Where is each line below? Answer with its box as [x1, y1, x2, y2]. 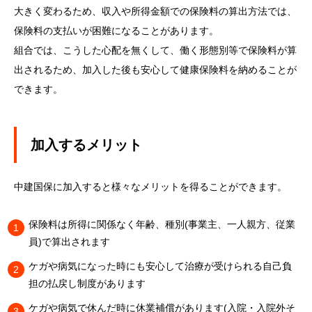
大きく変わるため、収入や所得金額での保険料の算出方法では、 [14, 6, 297, 17]
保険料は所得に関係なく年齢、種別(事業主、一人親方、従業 [29, 219, 295, 230]
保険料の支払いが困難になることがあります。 [14, 25, 219, 36]
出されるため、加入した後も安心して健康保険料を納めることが [14, 64, 297, 75]
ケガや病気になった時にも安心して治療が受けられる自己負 [29, 260, 292, 272]
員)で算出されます [29, 236, 110, 247]
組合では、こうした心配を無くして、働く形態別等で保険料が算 [14, 45, 297, 56]
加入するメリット [31, 137, 142, 153]
